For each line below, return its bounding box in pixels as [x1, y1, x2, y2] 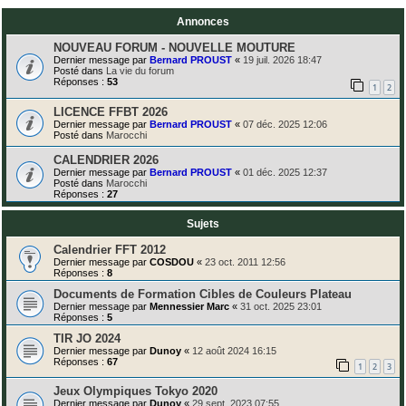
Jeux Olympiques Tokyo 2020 [53, 384, 217, 399]
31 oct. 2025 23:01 [240, 300, 322, 312]
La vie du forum [106, 64, 174, 76]
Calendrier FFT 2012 [53, 242, 166, 256]
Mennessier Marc [150, 300, 229, 312]
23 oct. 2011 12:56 [205, 256, 285, 267]
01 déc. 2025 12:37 [243, 166, 327, 178]
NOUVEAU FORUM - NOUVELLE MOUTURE [53, 40, 295, 54]
